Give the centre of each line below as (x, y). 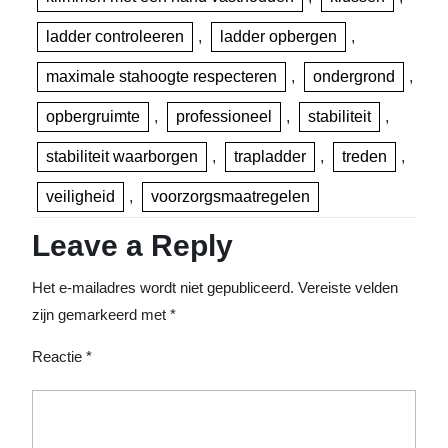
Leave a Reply (132, 245)
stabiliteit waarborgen (122, 156)
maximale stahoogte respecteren (161, 76)
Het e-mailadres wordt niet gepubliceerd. (163, 287)
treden (364, 156)
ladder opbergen (278, 36)
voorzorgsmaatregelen (230, 196)
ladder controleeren (115, 36)
